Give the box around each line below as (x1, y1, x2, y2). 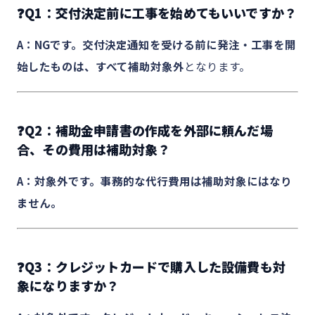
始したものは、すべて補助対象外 (17, 58, 184, 74)
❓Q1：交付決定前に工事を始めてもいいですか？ (17, 4, 297, 22)
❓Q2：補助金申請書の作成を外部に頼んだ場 (17, 121, 273, 139)
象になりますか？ (17, 276, 120, 295)
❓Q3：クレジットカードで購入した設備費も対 (17, 257, 285, 276)
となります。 (184, 58, 250, 74)
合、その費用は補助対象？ (17, 140, 171, 158)
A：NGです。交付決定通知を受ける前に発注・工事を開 (17, 37, 296, 52)
